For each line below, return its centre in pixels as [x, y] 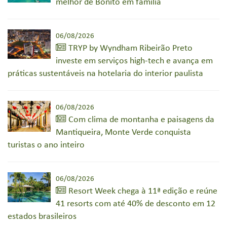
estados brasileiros [42, 217]
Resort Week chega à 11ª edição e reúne [142, 192]
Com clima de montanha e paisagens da [140, 120]
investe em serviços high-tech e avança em [134, 61]
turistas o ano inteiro [46, 145]
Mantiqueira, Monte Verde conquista [123, 133]
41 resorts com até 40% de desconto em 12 [136, 204]
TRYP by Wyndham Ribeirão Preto [129, 49]
